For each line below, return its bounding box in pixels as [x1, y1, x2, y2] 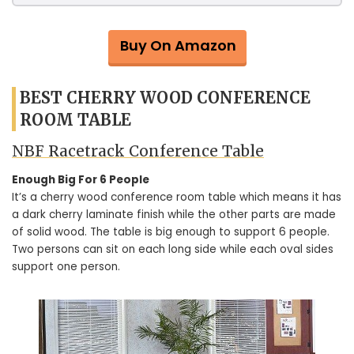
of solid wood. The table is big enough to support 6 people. [12, 224, 330, 239]
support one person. [12, 258, 120, 274]
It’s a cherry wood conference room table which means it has [12, 189, 341, 205]
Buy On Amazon [119, 36, 236, 55]
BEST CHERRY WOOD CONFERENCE [20, 88, 311, 107]
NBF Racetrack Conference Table [12, 141, 264, 161]
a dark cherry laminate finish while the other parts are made [12, 206, 336, 222]
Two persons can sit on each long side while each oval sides [12, 241, 333, 257]
